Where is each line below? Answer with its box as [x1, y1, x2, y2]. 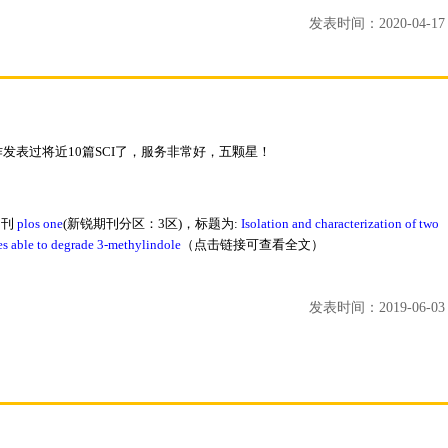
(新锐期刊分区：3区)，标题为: [63, 216, 241, 231]
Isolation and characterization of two [241, 216, 439, 231]
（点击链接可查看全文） [181, 237, 324, 252]
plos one [17, 216, 63, 231]
